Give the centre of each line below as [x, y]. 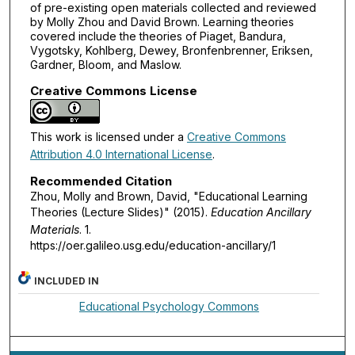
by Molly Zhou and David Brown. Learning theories [162, 21]
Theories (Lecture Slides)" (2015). [120, 212]
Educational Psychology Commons [169, 306]
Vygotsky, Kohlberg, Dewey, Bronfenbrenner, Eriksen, [171, 50]
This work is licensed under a [108, 136]
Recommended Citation [101, 181]
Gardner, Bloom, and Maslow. [105, 64]
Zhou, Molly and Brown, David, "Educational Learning [168, 197]
